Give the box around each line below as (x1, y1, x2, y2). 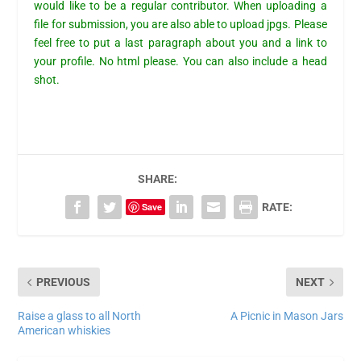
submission (68, 18, 126, 31)
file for (34, 18, 68, 31)
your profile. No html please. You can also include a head (34, 55, 327, 68)
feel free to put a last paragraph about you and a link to (34, 36, 327, 50)
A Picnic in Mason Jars (230, 309, 343, 323)
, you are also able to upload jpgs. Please (125, 18, 327, 31)
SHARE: (137, 172, 177, 186)
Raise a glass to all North (18, 309, 142, 323)
